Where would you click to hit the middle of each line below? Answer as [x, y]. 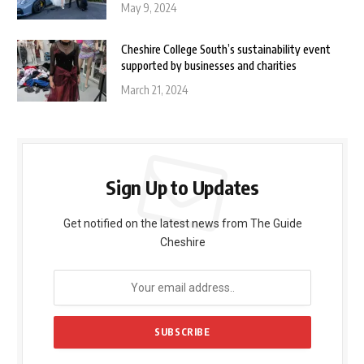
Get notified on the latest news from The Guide [182, 224]
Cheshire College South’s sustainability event [226, 50]
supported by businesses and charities [209, 66]
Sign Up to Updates [182, 187]
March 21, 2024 [155, 90]
